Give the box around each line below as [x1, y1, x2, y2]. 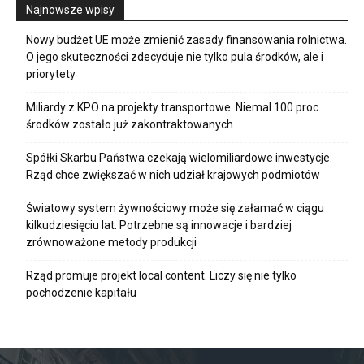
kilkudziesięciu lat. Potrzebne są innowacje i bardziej [26, 218, 292, 232]
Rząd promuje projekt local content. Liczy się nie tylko [26, 268, 297, 282]
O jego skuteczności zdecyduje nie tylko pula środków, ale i [26, 50, 323, 63]
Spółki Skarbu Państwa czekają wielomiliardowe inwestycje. [26, 150, 332, 164]
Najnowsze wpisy [26, 2, 115, 16]
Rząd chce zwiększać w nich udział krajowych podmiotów [26, 167, 320, 181]
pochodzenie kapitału [26, 285, 136, 299]
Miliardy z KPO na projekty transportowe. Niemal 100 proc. [26, 100, 321, 114]
